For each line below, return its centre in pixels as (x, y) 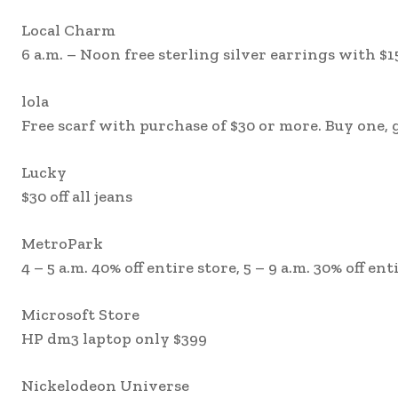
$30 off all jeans (77, 197)
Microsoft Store (80, 315)
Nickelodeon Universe (105, 386)
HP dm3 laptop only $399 (114, 339)
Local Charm (68, 31)
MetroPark (62, 244)
